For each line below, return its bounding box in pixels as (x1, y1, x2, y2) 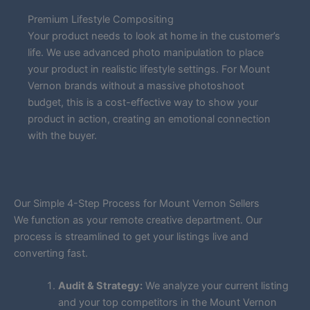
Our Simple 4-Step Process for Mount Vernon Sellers (14, 197, 259, 210)
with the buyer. (28, 129, 97, 143)
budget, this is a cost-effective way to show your (28, 96, 258, 109)
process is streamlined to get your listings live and (14, 230, 248, 243)
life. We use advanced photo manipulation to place (28, 46, 264, 60)
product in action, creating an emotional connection (28, 113, 271, 126)
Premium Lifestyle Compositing (28, 13, 174, 26)
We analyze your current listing (142, 280, 289, 293)
